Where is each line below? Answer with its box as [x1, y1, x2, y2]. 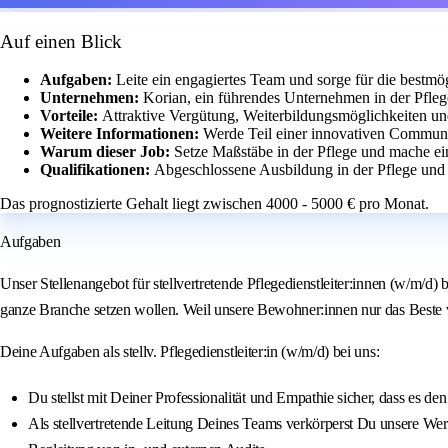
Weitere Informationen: [40, 125, 203, 143]
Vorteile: [40, 107, 102, 125]
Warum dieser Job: [40, 143, 174, 161]
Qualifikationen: [40, 161, 154, 179]
